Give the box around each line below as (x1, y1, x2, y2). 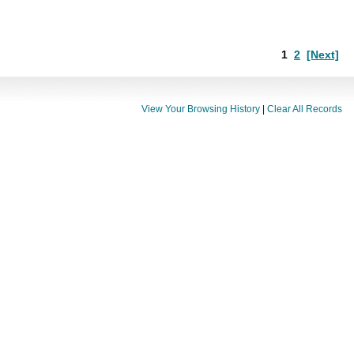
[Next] (307, 47, 339, 61)
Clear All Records (267, 103, 342, 115)
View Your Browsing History (141, 103, 260, 115)
